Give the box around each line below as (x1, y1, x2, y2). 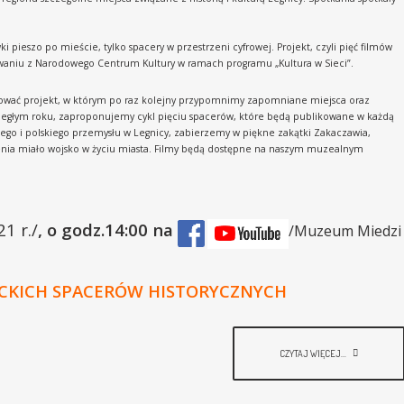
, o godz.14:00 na (38, 218, 173, 241)
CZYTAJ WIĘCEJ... (280, 346, 348, 359)
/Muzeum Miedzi (289, 221, 401, 241)
